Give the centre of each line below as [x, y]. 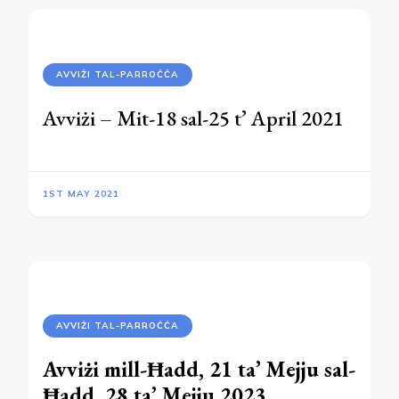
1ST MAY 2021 [81, 194]
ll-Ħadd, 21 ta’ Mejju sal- [241, 369]
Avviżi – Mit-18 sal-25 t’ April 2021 [193, 118]
